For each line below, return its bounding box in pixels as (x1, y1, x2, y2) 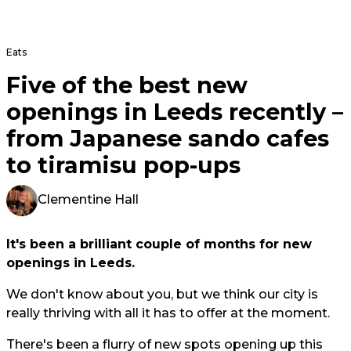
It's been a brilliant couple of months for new (6, 237, 312, 252)
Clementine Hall (38, 192, 139, 208)
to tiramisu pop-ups (6, 151, 241, 179)
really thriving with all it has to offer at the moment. (6, 306, 330, 321)
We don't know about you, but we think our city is (6, 287, 318, 302)
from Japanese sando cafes (6, 125, 329, 153)
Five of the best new (6, 71, 248, 100)
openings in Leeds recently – (6, 98, 343, 126)
